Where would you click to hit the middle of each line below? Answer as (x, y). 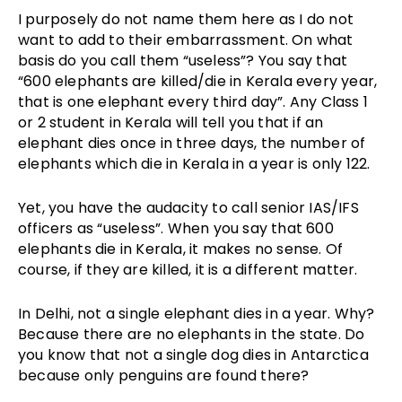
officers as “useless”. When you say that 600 (176, 229)
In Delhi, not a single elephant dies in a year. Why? (197, 314)
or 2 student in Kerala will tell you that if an (171, 123)
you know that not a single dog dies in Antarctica (193, 355)
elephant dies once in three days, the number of (192, 144)
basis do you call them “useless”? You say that (183, 61)
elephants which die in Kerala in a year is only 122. (194, 164)
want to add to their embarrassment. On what (186, 40)
